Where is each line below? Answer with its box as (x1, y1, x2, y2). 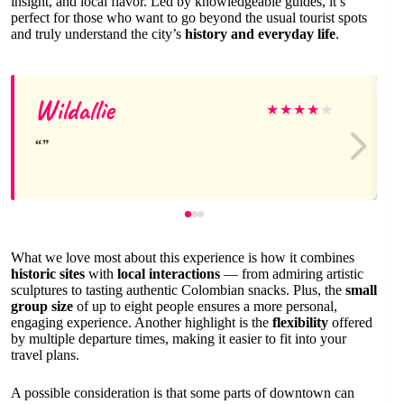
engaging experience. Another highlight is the (11, 314, 272, 330)
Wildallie (34, 92, 114, 127)
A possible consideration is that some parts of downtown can (11, 384, 354, 400)
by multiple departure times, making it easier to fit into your (11, 330, 346, 346)
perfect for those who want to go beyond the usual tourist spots (11, 9, 367, 25)
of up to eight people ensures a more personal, (73, 298, 337, 314)
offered (328, 314, 372, 330)
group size (11, 298, 73, 314)
